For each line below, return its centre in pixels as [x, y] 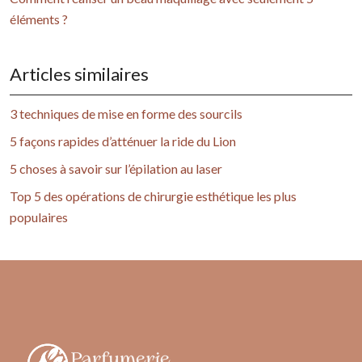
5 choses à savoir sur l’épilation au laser [116, 169]
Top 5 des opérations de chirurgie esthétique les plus [153, 196]
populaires [39, 217]
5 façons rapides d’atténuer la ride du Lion [123, 141]
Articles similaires [79, 74]
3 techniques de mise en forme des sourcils [126, 114]
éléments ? [39, 19]
